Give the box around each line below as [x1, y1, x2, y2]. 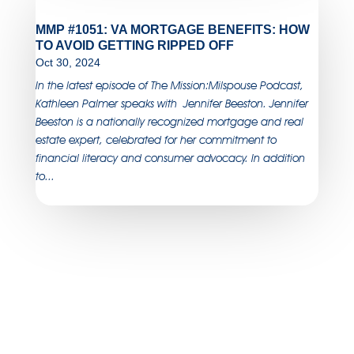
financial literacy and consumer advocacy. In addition [35, 151, 305, 164]
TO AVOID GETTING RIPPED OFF [35, 38, 234, 52]
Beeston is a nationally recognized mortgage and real [35, 115, 303, 128]
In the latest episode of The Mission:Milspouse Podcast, [35, 78, 303, 92]
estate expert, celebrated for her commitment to [35, 133, 277, 146]
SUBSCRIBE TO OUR [35, 320, 224, 341]
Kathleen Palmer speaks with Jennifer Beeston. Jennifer [35, 96, 308, 110]
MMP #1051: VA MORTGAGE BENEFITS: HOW [35, 22, 310, 36]
